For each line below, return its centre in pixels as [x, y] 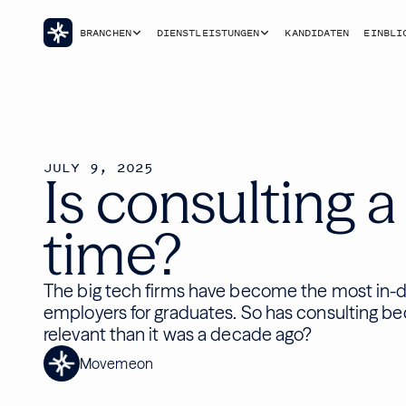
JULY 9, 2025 [99, 168]
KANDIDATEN [317, 32]
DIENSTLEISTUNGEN [208, 32]
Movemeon [116, 363]
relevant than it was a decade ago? [178, 334]
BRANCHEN [106, 32]
